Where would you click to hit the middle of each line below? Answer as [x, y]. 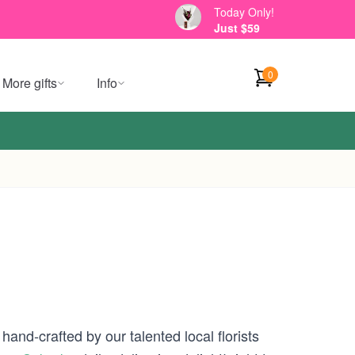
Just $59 [237, 27]
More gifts [30, 83]
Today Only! [244, 11]
